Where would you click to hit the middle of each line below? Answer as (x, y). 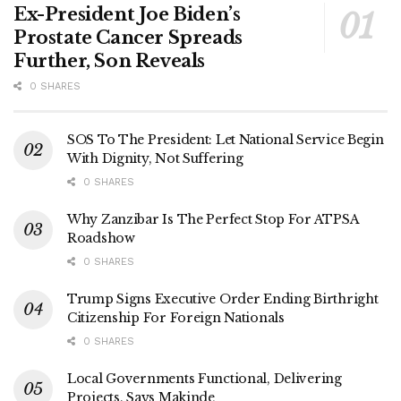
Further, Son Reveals (110, 61)
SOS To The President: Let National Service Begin (226, 140)
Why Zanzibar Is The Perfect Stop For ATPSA (213, 220)
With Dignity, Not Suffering (155, 159)
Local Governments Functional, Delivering (205, 379)
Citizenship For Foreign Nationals (176, 318)
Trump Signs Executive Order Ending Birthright (223, 299)
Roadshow (101, 239)
